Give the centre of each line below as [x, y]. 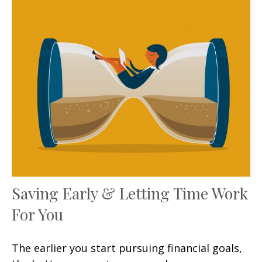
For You [37, 214]
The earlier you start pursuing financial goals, [127, 248]
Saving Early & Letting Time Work [130, 193]
